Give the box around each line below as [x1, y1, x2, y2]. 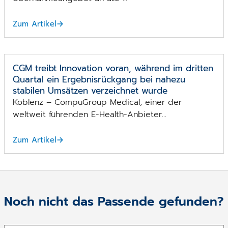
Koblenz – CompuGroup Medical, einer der [13, 96, 182, 108]
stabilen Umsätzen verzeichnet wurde [13, 83, 167, 97]
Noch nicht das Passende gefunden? [4, 192, 224, 211]
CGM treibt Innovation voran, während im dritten [13, 61, 213, 75]
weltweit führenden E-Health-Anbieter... [13, 108, 166, 121]
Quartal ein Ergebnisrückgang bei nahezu [13, 72, 185, 86]
